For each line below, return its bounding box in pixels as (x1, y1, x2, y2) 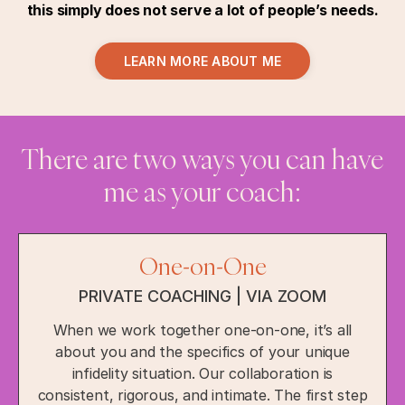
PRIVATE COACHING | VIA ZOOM (79, 287, 326, 306)
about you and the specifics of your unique (55, 343, 350, 362)
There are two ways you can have (22, 141, 383, 177)
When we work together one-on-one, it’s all (52, 321, 353, 340)
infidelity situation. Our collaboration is (71, 364, 334, 383)
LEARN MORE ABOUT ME (123, 52, 282, 69)
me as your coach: (104, 174, 301, 210)
